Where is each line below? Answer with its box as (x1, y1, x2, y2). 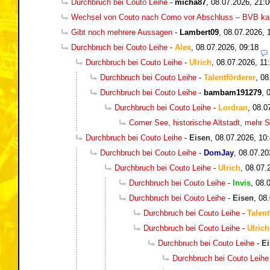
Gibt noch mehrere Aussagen (71, 28, 172, 37)
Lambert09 (180, 28, 219, 37)
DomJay (204, 148, 234, 158)
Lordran (218, 103, 248, 113)
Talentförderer (204, 73, 256, 83)
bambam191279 (204, 88, 262, 98)
